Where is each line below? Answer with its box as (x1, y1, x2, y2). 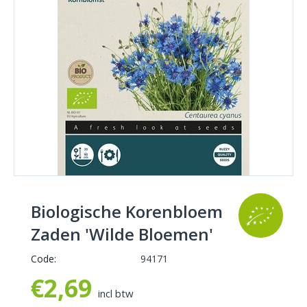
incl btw (98, 286, 134, 301)
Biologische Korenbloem (31, 200, 223, 223)
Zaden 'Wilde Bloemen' (31, 223, 213, 246)
